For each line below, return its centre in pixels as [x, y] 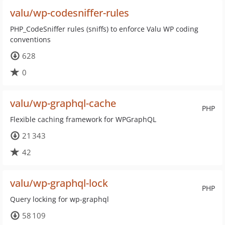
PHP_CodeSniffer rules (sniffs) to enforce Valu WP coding [104, 29]
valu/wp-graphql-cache [63, 103]
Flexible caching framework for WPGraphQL [83, 119]
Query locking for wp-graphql [60, 199]
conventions [30, 39]
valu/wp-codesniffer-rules [70, 13]
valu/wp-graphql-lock [59, 183]
